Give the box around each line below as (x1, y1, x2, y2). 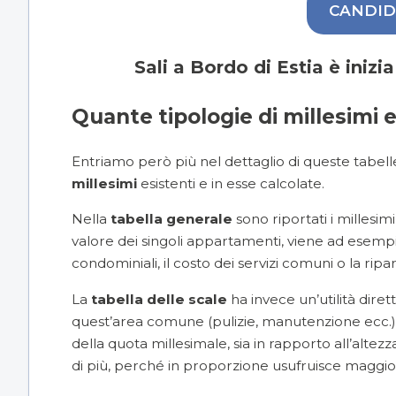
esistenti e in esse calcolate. (137, 175, 328, 193)
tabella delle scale (91, 290, 227, 308)
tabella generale (110, 210, 232, 228)
